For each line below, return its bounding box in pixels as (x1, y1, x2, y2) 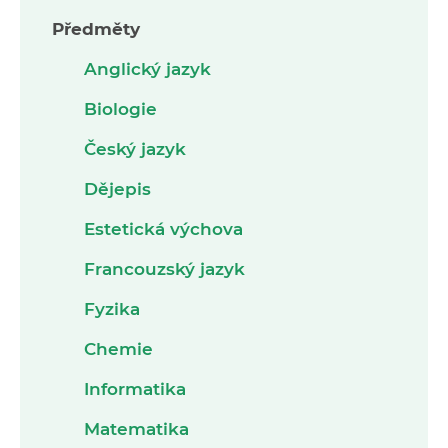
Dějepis (84, 178, 151, 199)
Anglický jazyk (84, 58, 211, 79)
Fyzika (84, 298, 140, 319)
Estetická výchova (84, 218, 243, 239)
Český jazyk (84, 138, 186, 159)
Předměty (52, 18, 140, 39)
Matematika (84, 418, 189, 439)
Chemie (84, 338, 153, 359)
